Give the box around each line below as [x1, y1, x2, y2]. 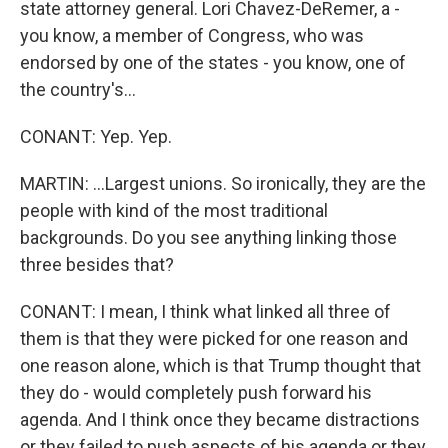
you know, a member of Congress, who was [20, 25, 364, 46]
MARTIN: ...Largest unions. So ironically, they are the [20, 173, 426, 194]
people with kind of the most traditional [20, 200, 328, 221]
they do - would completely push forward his [20, 382, 372, 403]
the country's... [20, 79, 136, 100]
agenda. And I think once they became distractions [20, 409, 420, 430]
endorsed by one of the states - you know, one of [20, 52, 406, 73]
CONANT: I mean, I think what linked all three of [20, 301, 391, 322]
